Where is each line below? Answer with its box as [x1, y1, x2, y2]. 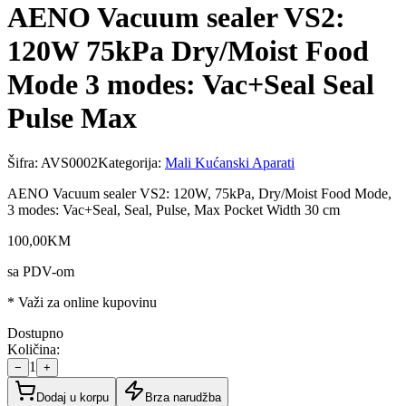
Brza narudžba [145, 390, 221, 404]
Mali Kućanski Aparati [165, 154, 295, 170]
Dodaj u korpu [36, 390, 109, 404]
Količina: [7, 341, 60, 357]
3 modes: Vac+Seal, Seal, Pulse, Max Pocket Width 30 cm [7, 201, 340, 217]
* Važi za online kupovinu [7, 294, 157, 310]
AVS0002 [41, 154, 98, 170]
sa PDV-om [7, 263, 74, 279]
